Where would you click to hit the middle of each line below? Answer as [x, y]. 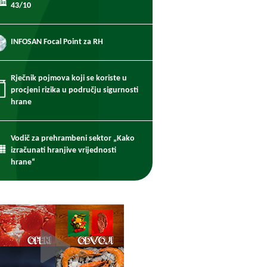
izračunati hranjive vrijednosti [63, 150]
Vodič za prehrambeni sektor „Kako [73, 139]
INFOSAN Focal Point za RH [57, 42]
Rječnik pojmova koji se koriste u [69, 78]
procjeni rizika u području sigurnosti [74, 90]
